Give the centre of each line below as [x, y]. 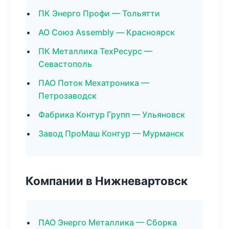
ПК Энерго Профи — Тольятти [99, 13]
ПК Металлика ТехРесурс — [95, 51]
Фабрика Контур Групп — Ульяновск [112, 114]
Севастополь [65, 64]
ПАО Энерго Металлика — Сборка [108, 222]
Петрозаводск [67, 96]
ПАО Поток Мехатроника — [94, 83]
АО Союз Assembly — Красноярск [107, 32]
